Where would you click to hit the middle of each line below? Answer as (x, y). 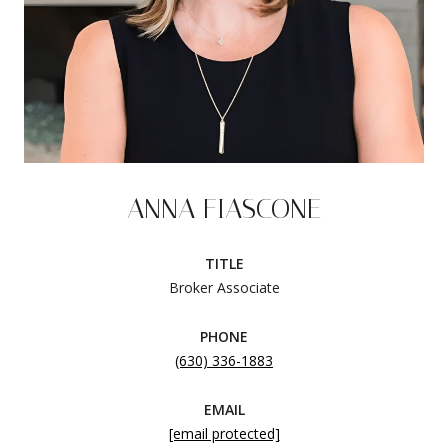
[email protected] (224, 433)
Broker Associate (224, 287)
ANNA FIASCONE (224, 208)
